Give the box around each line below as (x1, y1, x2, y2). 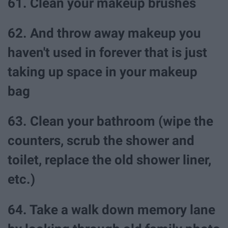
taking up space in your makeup (8, 64, 197, 80)
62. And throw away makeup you (8, 25, 201, 41)
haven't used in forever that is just (8, 45, 207, 61)
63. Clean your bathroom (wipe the (8, 113, 213, 129)
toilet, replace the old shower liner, (8, 152, 211, 168)
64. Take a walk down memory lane (8, 202, 215, 217)
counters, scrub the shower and (8, 133, 194, 149)
